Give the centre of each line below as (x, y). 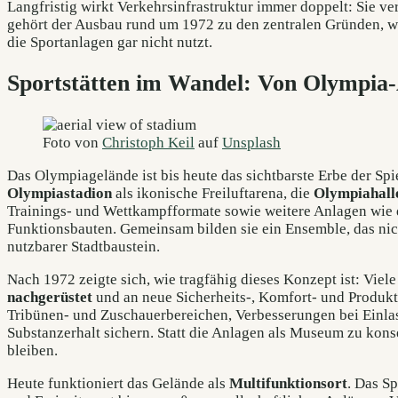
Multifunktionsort (288, 384)
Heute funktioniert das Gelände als (118, 384)
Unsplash (251, 142)
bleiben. (32, 351)
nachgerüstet (50, 298)
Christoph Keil (148, 142)
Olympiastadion (60, 193)
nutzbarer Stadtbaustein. (84, 246)
